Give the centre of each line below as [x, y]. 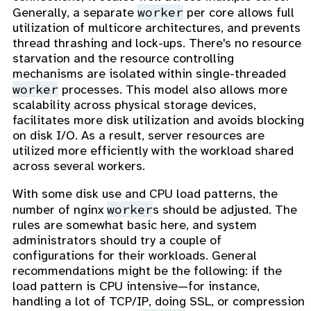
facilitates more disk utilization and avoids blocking [158, 120]
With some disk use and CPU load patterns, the [145, 194]
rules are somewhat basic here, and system [135, 225]
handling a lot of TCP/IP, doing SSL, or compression [159, 302]
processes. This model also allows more [173, 90]
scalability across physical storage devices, [134, 105]
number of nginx [60, 210]
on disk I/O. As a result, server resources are [138, 136]
